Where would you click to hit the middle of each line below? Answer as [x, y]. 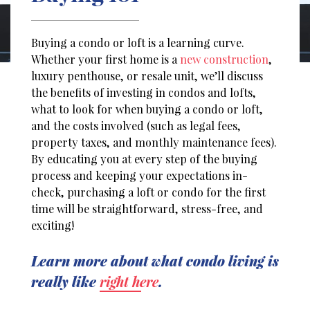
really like [65, 282]
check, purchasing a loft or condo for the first [148, 192]
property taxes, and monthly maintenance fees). [154, 143]
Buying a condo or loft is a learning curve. [138, 43]
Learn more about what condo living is [155, 261]
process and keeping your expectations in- [139, 176]
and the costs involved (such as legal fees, [136, 126]
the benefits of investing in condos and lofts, [144, 93]
